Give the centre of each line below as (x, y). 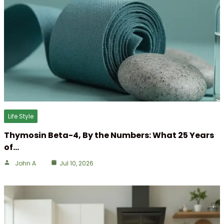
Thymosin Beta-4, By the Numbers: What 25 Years (109, 135)
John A (25, 163)
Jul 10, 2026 (76, 163)
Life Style (21, 116)
